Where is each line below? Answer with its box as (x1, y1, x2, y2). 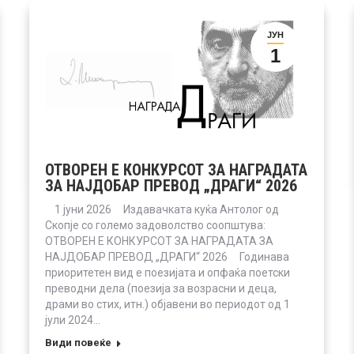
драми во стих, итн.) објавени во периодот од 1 (45, 297, 290, 311)
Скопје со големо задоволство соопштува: (45, 218, 270, 232)
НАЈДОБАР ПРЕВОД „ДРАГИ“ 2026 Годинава (45, 250, 289, 263)
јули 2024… (45, 313, 100, 326)
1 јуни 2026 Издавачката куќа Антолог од (45, 202, 279, 216)
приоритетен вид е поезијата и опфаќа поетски (45, 265, 290, 279)
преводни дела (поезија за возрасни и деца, (45, 281, 277, 295)
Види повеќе (45, 336, 111, 348)
